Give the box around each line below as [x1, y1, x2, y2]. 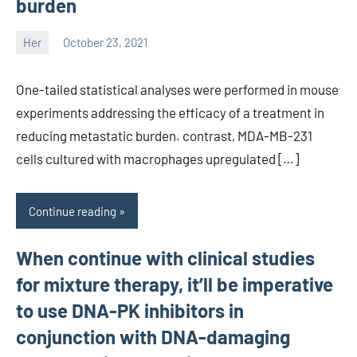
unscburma [16, 45, 73, 61]
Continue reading [29, 203, 116, 218]
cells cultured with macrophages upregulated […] [16, 150, 299, 167]
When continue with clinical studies [16, 246, 315, 270]
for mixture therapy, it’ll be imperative [16, 273, 333, 296]
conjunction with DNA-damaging [16, 325, 290, 349]
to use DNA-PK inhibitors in [16, 299, 244, 323]
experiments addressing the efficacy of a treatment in [16, 104, 324, 120]
